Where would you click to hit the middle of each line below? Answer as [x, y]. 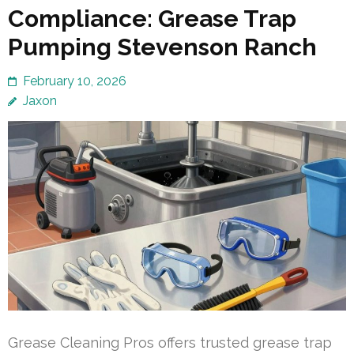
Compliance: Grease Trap [152, 19]
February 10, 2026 [75, 81]
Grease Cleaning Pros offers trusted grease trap [170, 342]
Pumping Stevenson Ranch [162, 47]
